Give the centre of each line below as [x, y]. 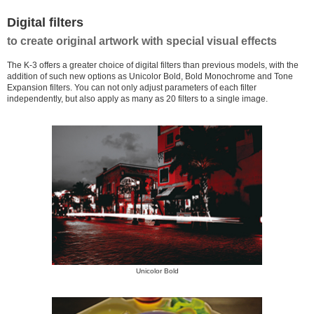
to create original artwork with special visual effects [142, 41]
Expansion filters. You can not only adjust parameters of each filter [132, 87]
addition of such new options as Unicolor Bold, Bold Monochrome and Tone [150, 76]
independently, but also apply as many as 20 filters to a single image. [137, 98]
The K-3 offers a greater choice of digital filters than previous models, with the [153, 65]
